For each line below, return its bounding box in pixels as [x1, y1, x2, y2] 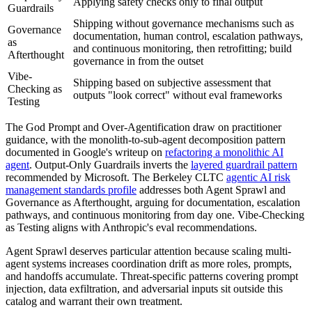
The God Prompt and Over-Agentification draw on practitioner [6, 120, 281, 133]
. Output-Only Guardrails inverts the [29, 158, 191, 171]
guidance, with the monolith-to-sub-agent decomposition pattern [6, 133, 286, 146]
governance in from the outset [73, 54, 203, 67]
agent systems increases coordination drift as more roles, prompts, [6, 257, 292, 270]
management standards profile [6, 183, 136, 196]
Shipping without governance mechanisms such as [73, 17, 294, 29]
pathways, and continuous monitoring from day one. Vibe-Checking [6, 208, 304, 221]
